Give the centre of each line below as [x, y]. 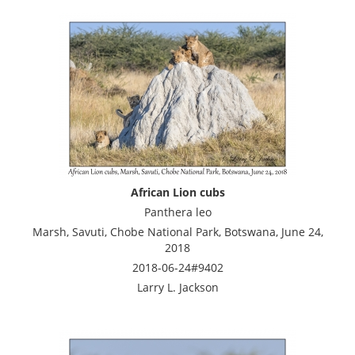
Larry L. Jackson [177, 287]
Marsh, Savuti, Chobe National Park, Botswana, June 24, [177, 231]
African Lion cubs [177, 192]
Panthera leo [177, 212]
